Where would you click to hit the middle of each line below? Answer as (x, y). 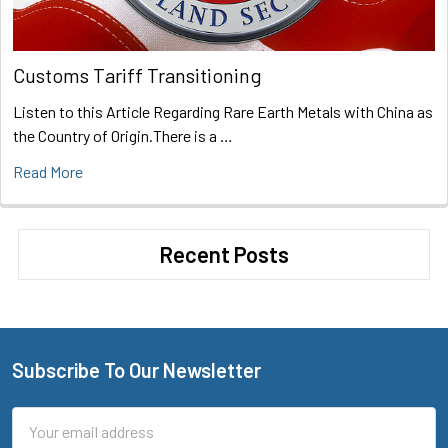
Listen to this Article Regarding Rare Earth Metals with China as (223, 111)
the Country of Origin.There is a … (123, 135)
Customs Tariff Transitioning (137, 74)
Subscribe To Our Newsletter (136, 369)
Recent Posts (224, 253)
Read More (48, 171)
